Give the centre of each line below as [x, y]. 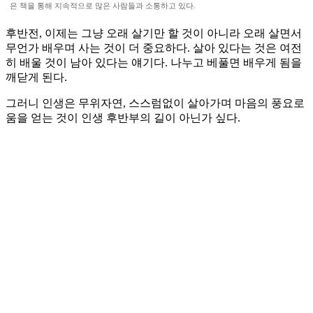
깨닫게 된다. [36, 78]
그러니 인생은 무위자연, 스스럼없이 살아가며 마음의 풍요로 [155, 103]
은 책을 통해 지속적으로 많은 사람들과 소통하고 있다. [103, 6]
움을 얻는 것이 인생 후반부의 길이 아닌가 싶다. [123, 118]
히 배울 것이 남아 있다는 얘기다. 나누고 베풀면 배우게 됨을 [154, 63]
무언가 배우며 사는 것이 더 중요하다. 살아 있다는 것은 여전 [154, 48]
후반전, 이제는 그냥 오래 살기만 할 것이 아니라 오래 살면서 [154, 34]
